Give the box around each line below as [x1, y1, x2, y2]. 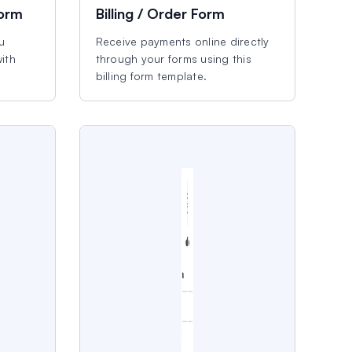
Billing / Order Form [95, 5, 225, 22]
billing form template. [95, 69, 207, 82]
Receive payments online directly [95, 35, 269, 48]
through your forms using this [95, 52, 251, 65]
